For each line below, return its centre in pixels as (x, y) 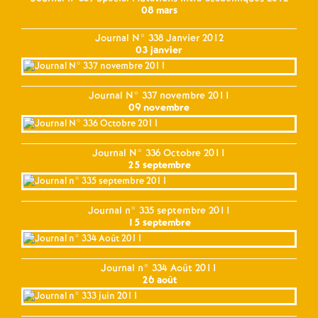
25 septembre (159, 165)
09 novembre (159, 108)
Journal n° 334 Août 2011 (159, 268)
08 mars (159, 10)
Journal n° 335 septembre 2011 (159, 210)
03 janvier (159, 50)
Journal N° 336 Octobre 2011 (159, 153)
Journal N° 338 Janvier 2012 (159, 38)
